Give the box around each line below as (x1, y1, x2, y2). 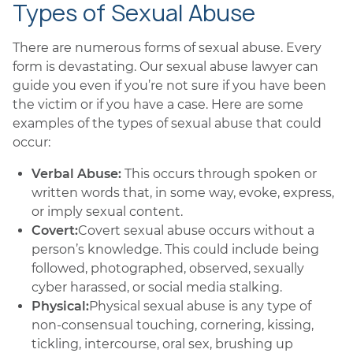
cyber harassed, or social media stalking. (32, 280, 282, 295)
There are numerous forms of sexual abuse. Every (13, 40, 321, 55)
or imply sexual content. (32, 204, 183, 219)
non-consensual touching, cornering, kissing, (32, 318, 314, 333)
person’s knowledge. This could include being (32, 242, 319, 257)
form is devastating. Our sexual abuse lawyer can (13, 59, 318, 74)
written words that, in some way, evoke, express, (32, 185, 334, 200)
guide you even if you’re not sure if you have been (13, 78, 326, 93)
